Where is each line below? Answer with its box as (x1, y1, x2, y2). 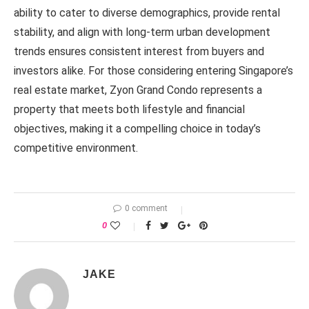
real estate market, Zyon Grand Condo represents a (14, 83, 262, 97)
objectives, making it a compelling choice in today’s (14, 122, 261, 135)
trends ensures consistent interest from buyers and (14, 45, 264, 58)
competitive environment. (14, 141, 138, 154)
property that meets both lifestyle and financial (14, 103, 245, 116)
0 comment (125, 203, 168, 213)
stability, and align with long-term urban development (14, 26, 270, 39)
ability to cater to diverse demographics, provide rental (14, 6, 280, 19)
